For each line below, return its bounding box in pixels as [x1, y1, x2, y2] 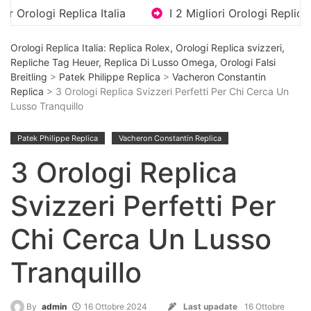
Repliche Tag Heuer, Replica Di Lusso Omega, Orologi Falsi [10, 56, 276, 68]
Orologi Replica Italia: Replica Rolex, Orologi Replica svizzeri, [10, 42, 285, 53]
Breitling [10, 71, 47, 83]
